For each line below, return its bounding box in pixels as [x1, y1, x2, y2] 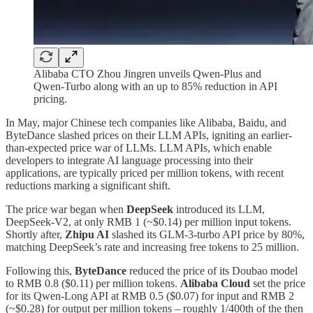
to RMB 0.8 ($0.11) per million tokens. [6, 277, 180, 289]
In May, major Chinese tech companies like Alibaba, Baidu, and [6, 116, 286, 129]
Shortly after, [6, 228, 65, 240]
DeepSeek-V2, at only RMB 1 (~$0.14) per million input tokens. [6, 215, 291, 228]
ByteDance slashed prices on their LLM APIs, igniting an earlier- [6, 129, 292, 141]
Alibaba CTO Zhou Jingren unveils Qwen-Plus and [34, 67, 261, 80]
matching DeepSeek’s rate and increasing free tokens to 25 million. [6, 240, 299, 253]
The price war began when [6, 203, 126, 215]
